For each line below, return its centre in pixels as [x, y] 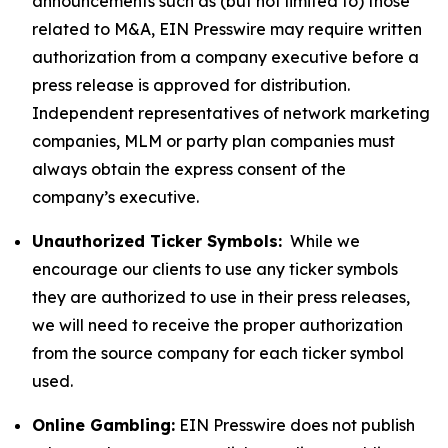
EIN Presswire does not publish [295, 425]
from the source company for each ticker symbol [218, 353]
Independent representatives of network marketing [231, 113]
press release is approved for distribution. [191, 85]
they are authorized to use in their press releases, [221, 297]
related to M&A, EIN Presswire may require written [227, 29]
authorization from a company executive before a [225, 57]
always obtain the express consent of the [189, 169]
